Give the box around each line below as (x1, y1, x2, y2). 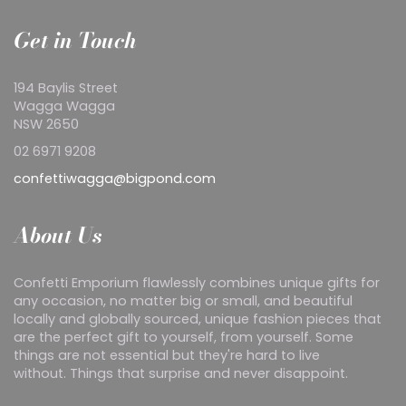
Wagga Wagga (14, 97, 115, 116)
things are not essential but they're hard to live (14, 346, 320, 365)
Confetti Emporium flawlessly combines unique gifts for (14, 274, 380, 293)
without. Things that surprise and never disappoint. (14, 364, 348, 383)
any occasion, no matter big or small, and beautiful (14, 292, 353, 311)
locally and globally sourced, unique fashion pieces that (14, 310, 382, 329)
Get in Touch (14, 24, 137, 57)
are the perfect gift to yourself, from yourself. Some (14, 328, 353, 347)
